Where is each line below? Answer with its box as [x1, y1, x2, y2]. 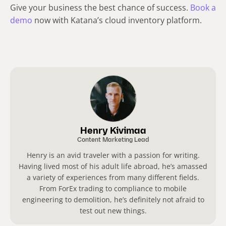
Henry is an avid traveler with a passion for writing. [26, 150, 200, 160]
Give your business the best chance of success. [10, 2, 190, 13]
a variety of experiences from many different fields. [27, 172, 199, 182]
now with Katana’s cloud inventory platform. [32, 14, 202, 26]
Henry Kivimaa [80, 126, 146, 136]
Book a [190, 2, 216, 13]
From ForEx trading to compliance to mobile [39, 183, 187, 193]
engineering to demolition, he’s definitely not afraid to [22, 194, 204, 204]
